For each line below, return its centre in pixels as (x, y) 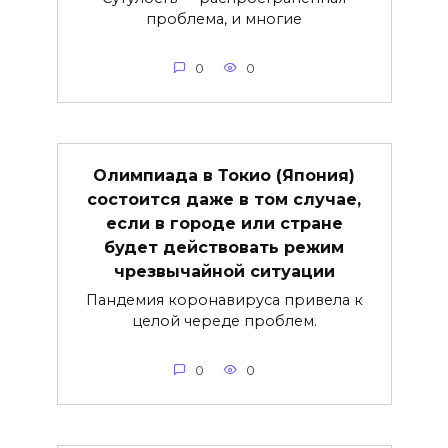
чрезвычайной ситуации (224, 271)
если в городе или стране (224, 223)
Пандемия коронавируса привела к (224, 299)
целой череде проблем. (224, 320)
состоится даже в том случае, (224, 199)
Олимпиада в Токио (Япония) (224, 175)
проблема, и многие (224, 18)
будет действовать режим (224, 247)
